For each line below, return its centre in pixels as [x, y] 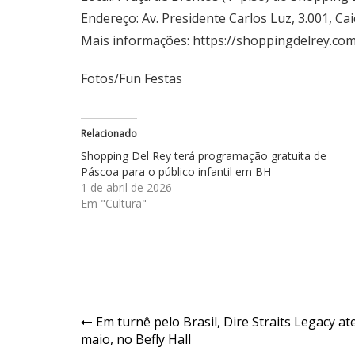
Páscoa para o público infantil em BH [176, 172]
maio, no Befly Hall [136, 339]
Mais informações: [137, 40]
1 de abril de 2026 [126, 187]
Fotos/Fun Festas [132, 78]
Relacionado [109, 134]
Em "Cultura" [114, 203]
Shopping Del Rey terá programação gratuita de [204, 156]
